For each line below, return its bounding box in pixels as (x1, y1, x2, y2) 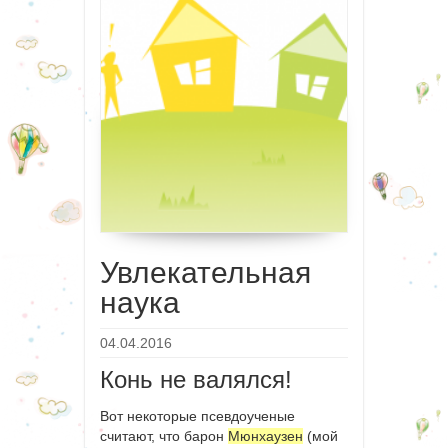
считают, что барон (100, 427, 228, 444)
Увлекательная (100, 255, 311, 289)
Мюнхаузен (228, 427, 303, 444)
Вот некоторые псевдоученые (100, 407, 295, 424)
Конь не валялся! (100, 365, 292, 393)
